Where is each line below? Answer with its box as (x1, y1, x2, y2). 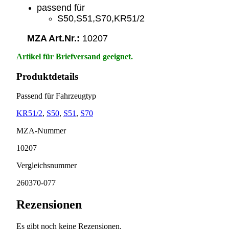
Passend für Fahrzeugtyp (16, 91, 96, 101)
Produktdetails (16, 71, 78, 82)
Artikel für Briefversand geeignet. (16, 52, 133, 61)
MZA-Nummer (16, 126, 66, 135)
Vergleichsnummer (16, 161, 77, 170)
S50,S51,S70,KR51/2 (57, 13, 145, 24)
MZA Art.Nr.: (17, 33, 82, 43)
